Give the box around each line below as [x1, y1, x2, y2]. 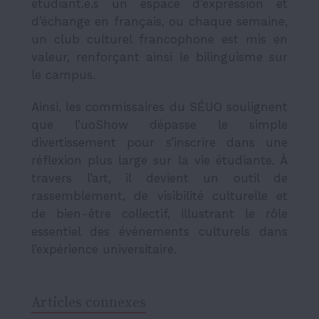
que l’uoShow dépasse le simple [31, 117, 288, 132]
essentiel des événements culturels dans [31, 224, 288, 239]
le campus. [31, 67, 95, 82]
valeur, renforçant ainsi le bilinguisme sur [31, 49, 288, 64]
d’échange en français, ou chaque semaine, [31, 14, 288, 28]
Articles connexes [31, 293, 146, 312]
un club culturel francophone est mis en [31, 31, 288, 46]
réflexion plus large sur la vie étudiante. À [31, 152, 288, 167]
